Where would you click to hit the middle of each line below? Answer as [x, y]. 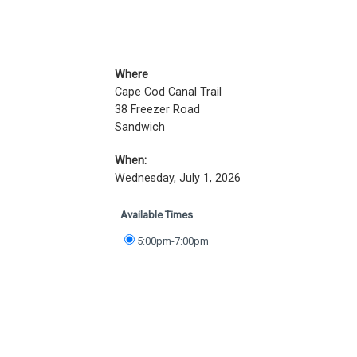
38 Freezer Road [157, 109]
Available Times [157, 215]
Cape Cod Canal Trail [168, 92]
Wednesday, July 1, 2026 [178, 178]
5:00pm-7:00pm [173, 241]
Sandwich [140, 127]
